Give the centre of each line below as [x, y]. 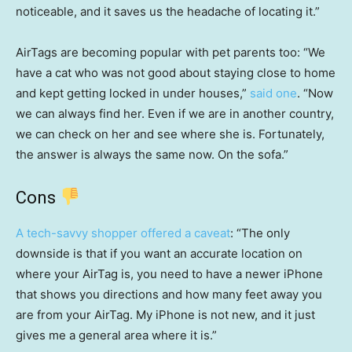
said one [273, 93]
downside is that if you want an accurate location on [159, 254]
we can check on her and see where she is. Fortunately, [170, 134]
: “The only [260, 233]
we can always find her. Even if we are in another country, [175, 114]
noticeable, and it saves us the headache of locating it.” [168, 12]
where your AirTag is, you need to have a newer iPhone [169, 274]
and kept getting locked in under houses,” [133, 93]
